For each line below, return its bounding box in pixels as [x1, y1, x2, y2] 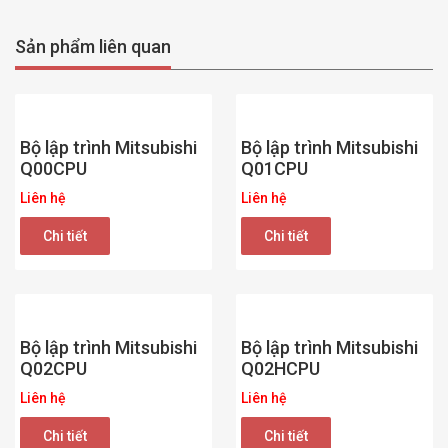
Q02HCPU [241, 357, 320, 379]
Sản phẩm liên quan [15, 35, 171, 57]
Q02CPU [20, 357, 87, 379]
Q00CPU [20, 157, 87, 179]
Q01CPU [241, 157, 308, 179]
